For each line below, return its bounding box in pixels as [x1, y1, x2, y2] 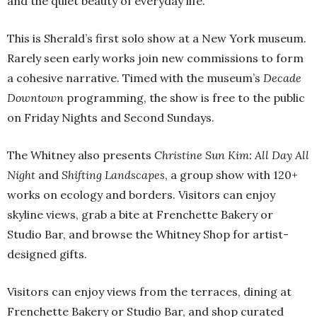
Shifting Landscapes [62, 167, 165, 182]
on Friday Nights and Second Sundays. [7, 110, 214, 125]
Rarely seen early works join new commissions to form [7, 50, 304, 65]
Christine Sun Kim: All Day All [154, 147, 309, 162]
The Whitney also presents [7, 147, 154, 162]
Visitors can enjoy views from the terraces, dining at [7, 284, 292, 299]
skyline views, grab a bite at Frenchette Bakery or [7, 207, 273, 221]
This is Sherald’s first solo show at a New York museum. [7, 30, 306, 45]
